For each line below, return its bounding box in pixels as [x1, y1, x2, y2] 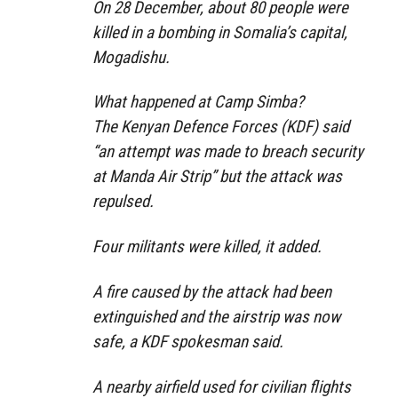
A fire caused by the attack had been [92, 281, 331, 302]
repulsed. [92, 191, 154, 212]
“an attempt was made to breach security [92, 141, 363, 163]
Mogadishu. [92, 46, 170, 68]
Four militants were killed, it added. [92, 236, 322, 258]
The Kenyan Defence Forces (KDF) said [92, 116, 349, 138]
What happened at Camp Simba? [92, 92, 304, 113]
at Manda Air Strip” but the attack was [92, 166, 342, 187]
